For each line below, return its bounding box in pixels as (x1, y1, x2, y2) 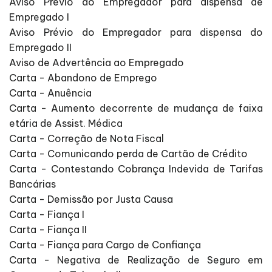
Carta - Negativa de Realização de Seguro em (9, 254, 263, 267)
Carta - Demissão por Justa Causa (9, 193, 173, 206)
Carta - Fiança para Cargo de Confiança (9, 239, 201, 251)
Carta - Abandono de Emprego (9, 72, 157, 84)
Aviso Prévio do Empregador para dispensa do (9, 26, 263, 39)
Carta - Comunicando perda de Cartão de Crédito (9, 148, 248, 160)
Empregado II (9, 41, 72, 54)
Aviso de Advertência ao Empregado (9, 56, 184, 69)
